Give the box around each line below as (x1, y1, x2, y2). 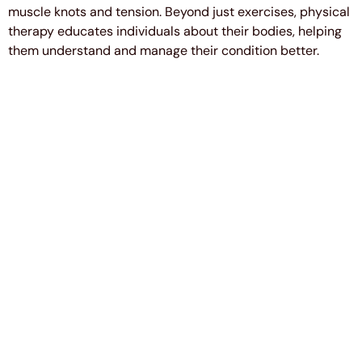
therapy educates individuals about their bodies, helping (8, 22, 342, 40)
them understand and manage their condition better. (8, 41, 319, 59)
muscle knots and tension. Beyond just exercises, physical (8, 2, 350, 20)
